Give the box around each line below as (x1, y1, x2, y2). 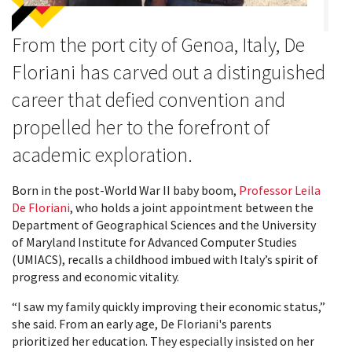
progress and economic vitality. (12, 268, 181, 284)
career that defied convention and (12, 86, 285, 112)
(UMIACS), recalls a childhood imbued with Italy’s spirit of (12, 251, 318, 267)
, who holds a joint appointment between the (70, 199, 313, 215)
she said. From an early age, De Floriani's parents (12, 315, 272, 332)
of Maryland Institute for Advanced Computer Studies (12, 233, 297, 250)
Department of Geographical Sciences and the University (12, 216, 316, 233)
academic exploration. (12, 141, 192, 167)
